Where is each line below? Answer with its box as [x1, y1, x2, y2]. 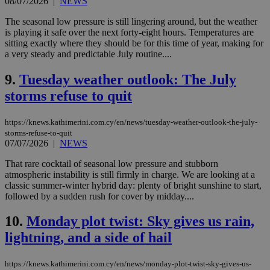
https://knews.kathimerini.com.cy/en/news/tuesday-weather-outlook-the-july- [5, 117, 257, 127]
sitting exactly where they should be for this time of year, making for [5, 37, 263, 48]
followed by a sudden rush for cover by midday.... [5, 190, 194, 201]
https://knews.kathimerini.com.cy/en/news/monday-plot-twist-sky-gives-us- [5, 259, 251, 269]
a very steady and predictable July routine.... [5, 48, 172, 59]
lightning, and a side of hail [5, 230, 172, 246]
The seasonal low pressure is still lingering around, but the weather [5, 16, 257, 27]
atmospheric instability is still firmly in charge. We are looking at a [5, 169, 255, 180]
